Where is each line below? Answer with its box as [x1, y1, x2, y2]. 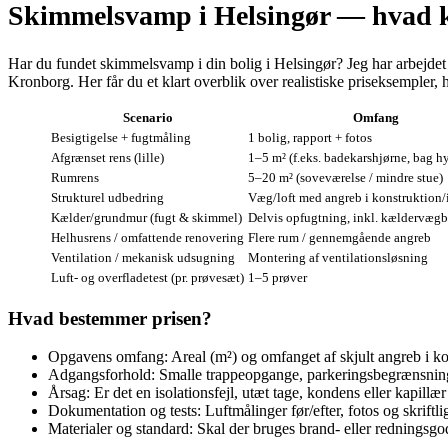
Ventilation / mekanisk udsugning [51, 249, 235, 265]
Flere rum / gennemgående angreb [248, 229, 431, 245]
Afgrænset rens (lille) [51, 149, 164, 165]
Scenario [122, 109, 173, 125]
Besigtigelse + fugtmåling [51, 129, 191, 145]
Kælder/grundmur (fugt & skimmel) [51, 209, 242, 225]
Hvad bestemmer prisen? [8, 307, 212, 329]
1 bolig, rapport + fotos [248, 129, 372, 145]
